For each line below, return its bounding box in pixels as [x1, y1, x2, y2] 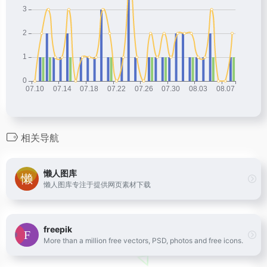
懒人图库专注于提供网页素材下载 [44, 180, 151, 190]
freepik [44, 224, 72, 235]
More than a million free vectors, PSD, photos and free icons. [44, 236, 243, 246]
